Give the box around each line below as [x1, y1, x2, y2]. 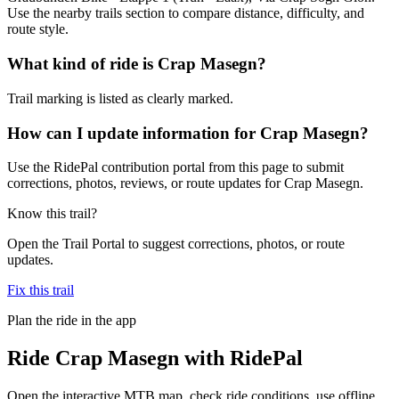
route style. [7, 21, 69, 37]
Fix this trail [7, 282, 74, 298]
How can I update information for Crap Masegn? [7, 123, 369, 142]
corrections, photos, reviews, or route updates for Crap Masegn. [7, 175, 363, 191]
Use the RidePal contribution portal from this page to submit [7, 159, 344, 175]
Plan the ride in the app [7, 313, 136, 329]
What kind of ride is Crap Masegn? [7, 54, 266, 74]
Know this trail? [7, 206, 97, 222]
